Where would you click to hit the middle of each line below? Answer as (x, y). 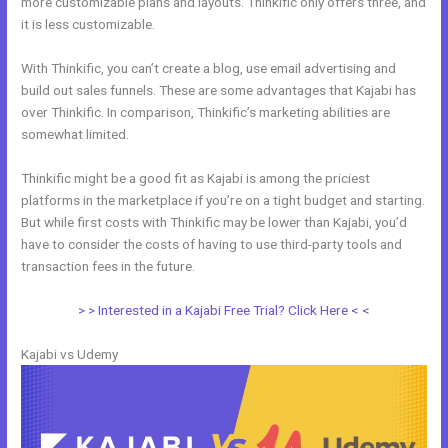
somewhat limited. (75, 134)
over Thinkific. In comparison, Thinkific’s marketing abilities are (206, 112)
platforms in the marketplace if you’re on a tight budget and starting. (223, 199)
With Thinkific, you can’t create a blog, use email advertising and (209, 68)
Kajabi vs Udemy (70, 353)
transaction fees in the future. (108, 265)
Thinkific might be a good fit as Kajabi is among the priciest (196, 177)
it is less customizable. (88, 24)
